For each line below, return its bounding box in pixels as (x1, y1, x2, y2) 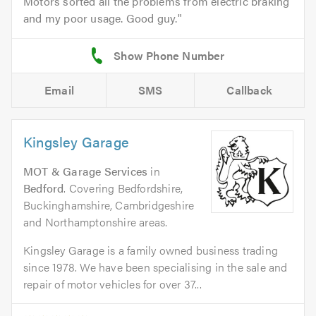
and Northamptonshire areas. (23, 214, 168, 231)
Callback (226, 82, 273, 99)
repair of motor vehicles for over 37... (23, 276, 202, 293)
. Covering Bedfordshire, (63, 180, 183, 197)
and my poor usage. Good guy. (23, 10, 178, 27)
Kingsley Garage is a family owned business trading (23, 242, 279, 259)
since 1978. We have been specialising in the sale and (23, 259, 288, 276)
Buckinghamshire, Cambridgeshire (23, 197, 195, 214)
